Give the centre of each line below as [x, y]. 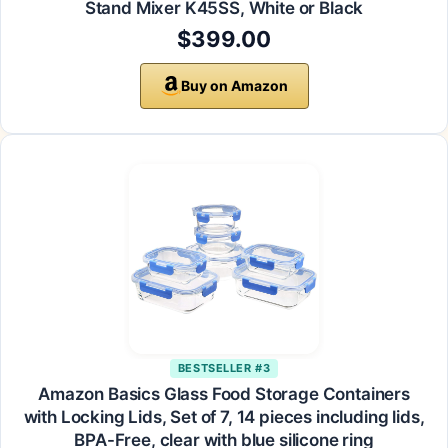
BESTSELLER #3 [224, 368]
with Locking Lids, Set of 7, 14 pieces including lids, [224, 417]
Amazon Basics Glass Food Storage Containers [224, 394]
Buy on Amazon [234, 86]
